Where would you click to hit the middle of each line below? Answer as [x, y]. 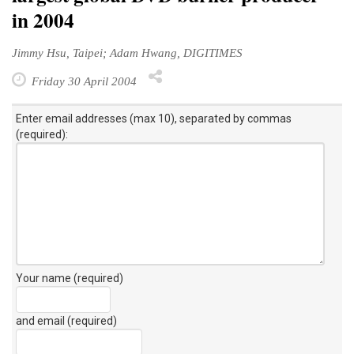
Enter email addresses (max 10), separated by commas [154, 118]
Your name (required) [70, 278]
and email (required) [66, 320]
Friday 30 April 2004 [83, 81]
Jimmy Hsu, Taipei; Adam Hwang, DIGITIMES [127, 52]
